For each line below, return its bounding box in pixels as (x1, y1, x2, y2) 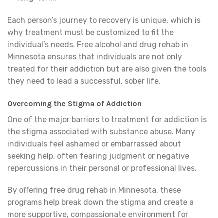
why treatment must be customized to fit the (7, 27, 174, 37)
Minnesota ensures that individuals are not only (7, 52, 182, 61)
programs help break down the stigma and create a (7, 198, 194, 207)
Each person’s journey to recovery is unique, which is (7, 15, 200, 25)
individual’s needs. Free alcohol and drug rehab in (7, 39, 188, 49)
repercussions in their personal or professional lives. (7, 163, 197, 173)
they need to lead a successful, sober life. (7, 76, 161, 86)
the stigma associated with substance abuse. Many (7, 127, 195, 136)
